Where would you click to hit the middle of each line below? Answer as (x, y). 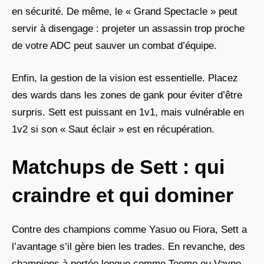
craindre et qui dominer (123, 195)
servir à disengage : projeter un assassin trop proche (128, 29)
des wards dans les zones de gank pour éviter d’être (127, 95)
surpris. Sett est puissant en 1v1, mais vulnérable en (128, 112)
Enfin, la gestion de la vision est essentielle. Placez (125, 78)
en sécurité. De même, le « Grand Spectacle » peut (125, 12)
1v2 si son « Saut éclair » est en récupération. (113, 129)
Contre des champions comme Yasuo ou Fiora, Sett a (129, 230)
